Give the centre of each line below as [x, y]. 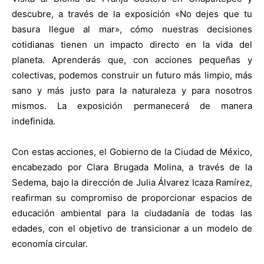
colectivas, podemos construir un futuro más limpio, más [132, 75]
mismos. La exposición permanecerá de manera [132, 105]
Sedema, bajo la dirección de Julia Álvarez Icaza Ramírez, [132, 182]
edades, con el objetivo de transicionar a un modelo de [132, 228]
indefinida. [34, 121]
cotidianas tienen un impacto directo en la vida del [132, 44]
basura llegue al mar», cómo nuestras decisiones [132, 29]
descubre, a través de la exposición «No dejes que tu [132, 14]
